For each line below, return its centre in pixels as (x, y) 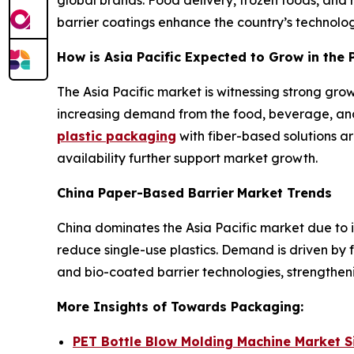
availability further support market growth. (187, 158)
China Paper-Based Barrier (145, 192)
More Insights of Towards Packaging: (180, 306)
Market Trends (286, 192)
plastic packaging (117, 136)
